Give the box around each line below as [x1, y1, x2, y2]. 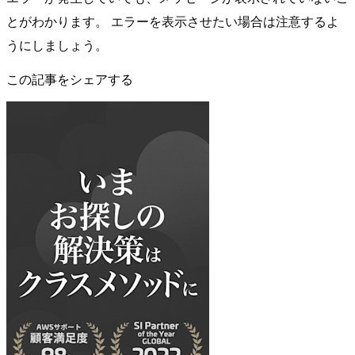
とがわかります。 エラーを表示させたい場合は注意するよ [6, 12, 339, 31]
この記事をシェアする [6, 70, 133, 89]
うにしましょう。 [6, 36, 108, 55]
